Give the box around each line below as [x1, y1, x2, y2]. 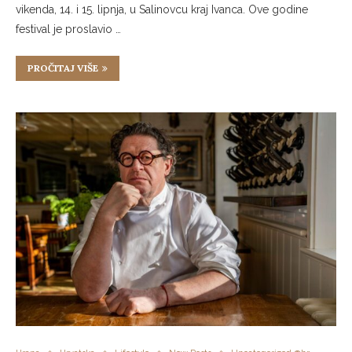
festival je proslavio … [16, 23, 121, 35]
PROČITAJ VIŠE [27, 62, 98, 74]
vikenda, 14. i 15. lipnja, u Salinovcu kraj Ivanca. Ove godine [16, 3, 308, 16]
